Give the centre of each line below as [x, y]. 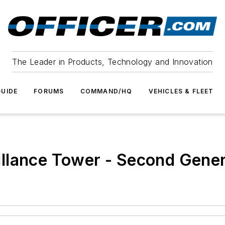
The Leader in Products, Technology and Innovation [113, 62]
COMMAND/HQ [106, 91]
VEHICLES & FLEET [181, 91]
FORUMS [49, 91]
